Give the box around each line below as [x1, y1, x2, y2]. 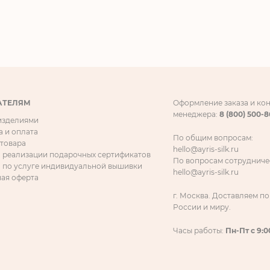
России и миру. [173, 202, 231, 212]
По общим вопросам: [173, 133, 253, 143]
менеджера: [173, 110, 219, 119]
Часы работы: [173, 226, 225, 236]
